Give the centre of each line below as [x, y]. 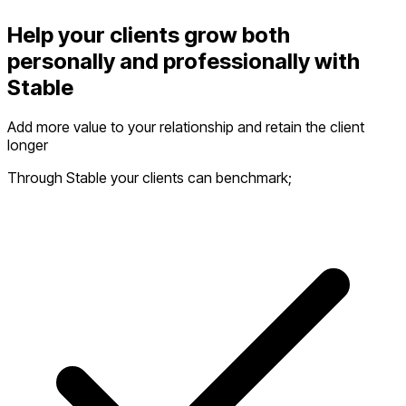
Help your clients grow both [149, 34]
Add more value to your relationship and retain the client [186, 127]
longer [28, 145]
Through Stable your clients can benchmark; [150, 178]
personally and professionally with [184, 61]
